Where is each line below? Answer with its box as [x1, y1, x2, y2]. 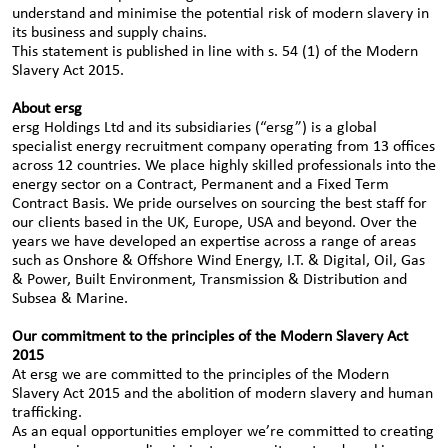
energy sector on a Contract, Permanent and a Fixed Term [12, 177, 389, 193]
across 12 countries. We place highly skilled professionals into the [12, 158, 436, 174]
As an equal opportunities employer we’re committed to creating [12, 424, 434, 440]
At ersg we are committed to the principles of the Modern [12, 367, 389, 383]
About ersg [12, 101, 82, 117]
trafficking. [12, 405, 82, 421]
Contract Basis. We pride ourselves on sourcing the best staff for [12, 196, 427, 212]
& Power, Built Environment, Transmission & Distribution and [12, 272, 407, 288]
